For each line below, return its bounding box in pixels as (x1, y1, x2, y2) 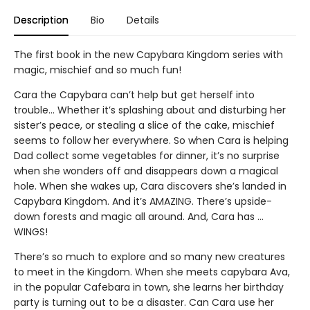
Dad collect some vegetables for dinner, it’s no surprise (14, 148, 280, 163)
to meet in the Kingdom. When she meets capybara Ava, (14, 264, 290, 279)
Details (127, 12, 159, 27)
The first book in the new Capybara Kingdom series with (14, 47, 283, 62)
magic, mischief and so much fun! (14, 62, 181, 77)
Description (14, 12, 69, 27)
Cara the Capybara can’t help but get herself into (14, 87, 255, 102)
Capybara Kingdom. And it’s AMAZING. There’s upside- (14, 194, 272, 208)
